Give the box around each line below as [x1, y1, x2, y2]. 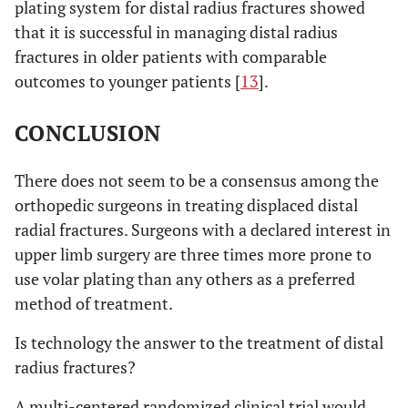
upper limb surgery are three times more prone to [15, 242, 372, 265]
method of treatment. [15, 291, 173, 314]
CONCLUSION [15, 117, 161, 148]
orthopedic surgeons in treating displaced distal [15, 193, 358, 216]
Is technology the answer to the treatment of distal [15, 331, 383, 353]
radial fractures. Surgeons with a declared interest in [15, 218, 391, 240]
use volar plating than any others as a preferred [15, 267, 355, 290]
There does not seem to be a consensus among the [15, 168, 379, 191]
